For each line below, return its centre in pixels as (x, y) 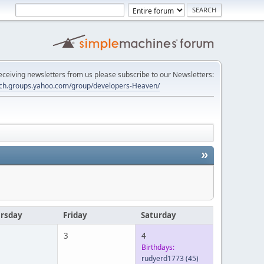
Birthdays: (158, 247)
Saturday (159, 215)
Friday (75, 215)
